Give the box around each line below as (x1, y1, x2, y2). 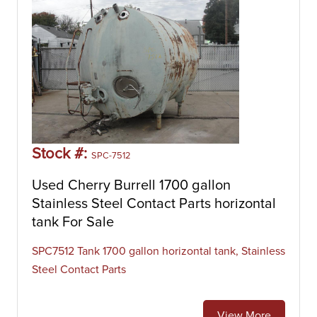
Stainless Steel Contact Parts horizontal (32, 197, 276, 211)
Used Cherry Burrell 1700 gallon (32, 178, 231, 192)
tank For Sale (32, 215, 114, 229)
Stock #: (32, 146, 91, 162)
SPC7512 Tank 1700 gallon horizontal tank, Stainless (32, 246, 285, 257)
